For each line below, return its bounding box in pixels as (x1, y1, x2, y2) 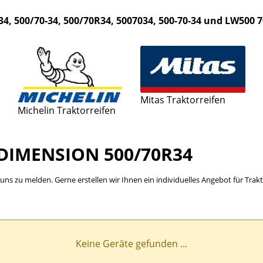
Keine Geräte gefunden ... (76, 237, 187, 250)
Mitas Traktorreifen (140, 93, 225, 107)
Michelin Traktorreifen (18, 103, 116, 117)
